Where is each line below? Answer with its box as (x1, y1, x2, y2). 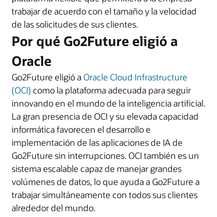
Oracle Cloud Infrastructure (83, 71, 187, 83)
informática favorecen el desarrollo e (12, 124, 151, 135)
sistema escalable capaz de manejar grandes (12, 163, 182, 174)
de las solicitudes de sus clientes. (12, 18, 138, 30)
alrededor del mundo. (12, 202, 95, 214)
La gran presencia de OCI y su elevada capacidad (12, 110, 199, 122)
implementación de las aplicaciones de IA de (12, 137, 183, 148)
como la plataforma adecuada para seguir (31, 84, 191, 96)
